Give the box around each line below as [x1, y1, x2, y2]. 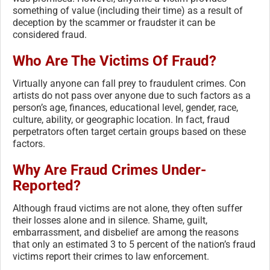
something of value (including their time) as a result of [13, 5, 243, 17]
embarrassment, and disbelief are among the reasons [13, 227, 239, 239]
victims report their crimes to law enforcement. [13, 251, 209, 263]
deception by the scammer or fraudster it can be [13, 17, 215, 29]
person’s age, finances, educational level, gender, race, [13, 102, 238, 114]
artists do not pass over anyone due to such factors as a [13, 90, 251, 102]
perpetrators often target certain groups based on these [13, 126, 246, 138]
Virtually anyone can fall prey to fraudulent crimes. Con [13, 78, 246, 90]
